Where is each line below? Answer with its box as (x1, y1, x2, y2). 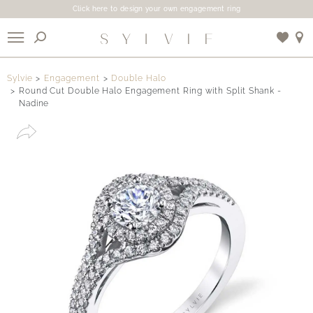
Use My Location (122, 107, 209, 119)
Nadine (18, 99, 50, 108)
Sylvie (7, 73, 33, 83)
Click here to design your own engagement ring (72, 5, 241, 13)
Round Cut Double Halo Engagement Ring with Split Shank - (18, 86, 282, 96)
